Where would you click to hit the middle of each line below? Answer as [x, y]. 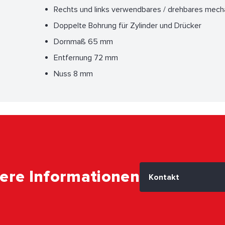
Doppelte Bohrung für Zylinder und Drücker [128, 25]
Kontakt [164, 178]
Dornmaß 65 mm [83, 41]
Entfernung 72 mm [86, 58]
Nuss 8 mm [73, 74]
